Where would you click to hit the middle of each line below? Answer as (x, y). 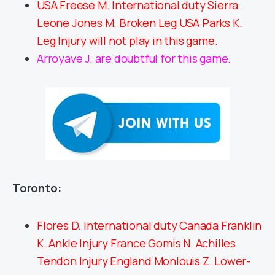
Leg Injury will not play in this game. (127, 40)
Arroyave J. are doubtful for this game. (134, 58)
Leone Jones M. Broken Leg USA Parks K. (140, 22)
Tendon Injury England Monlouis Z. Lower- (144, 261)
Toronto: (37, 188)
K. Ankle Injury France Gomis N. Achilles (136, 243)
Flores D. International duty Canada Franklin (149, 225)
